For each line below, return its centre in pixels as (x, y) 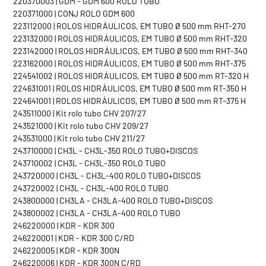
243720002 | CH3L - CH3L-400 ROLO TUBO (91, 188)
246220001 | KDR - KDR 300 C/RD (74, 238)
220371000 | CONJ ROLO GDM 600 (74, 13)
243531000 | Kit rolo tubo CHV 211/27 (79, 138)
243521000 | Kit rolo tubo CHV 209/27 (81, 126)
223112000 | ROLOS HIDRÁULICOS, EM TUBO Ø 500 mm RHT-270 (129, 26)
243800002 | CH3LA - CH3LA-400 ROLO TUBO (97, 213)
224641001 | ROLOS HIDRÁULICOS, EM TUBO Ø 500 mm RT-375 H (129, 101)
